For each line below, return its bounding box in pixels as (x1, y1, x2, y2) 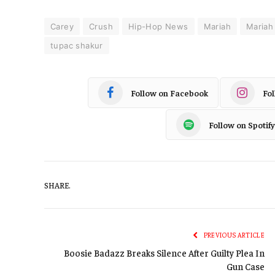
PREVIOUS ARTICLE (202, 231, 265, 239)
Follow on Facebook (130, 87, 208, 98)
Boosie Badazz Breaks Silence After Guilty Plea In (64, 247, 265, 259)
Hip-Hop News (128, 21, 188, 32)
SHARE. (44, 179, 71, 190)
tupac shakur (50, 41, 103, 51)
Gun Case (227, 260, 265, 273)
